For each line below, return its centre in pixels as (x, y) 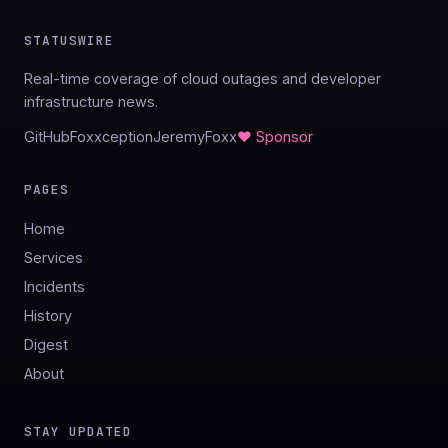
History (48, 316)
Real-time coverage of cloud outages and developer (202, 79)
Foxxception (111, 137)
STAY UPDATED (78, 432)
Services (53, 258)
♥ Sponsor (275, 137)
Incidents (54, 287)
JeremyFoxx (195, 137)
